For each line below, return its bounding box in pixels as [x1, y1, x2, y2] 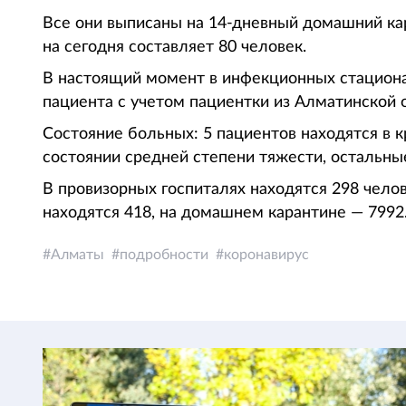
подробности [120, 247, 208, 262]
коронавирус [224, 247, 309, 262]
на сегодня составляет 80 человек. [43, 39, 306, 55]
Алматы [51, 247, 104, 262]
